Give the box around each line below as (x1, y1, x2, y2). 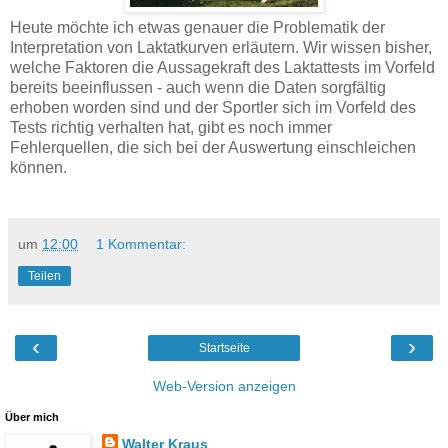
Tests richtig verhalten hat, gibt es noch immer (10, 119, 332, 137)
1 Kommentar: (96, 236, 187, 253)
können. (10, 159, 67, 177)
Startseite (198, 341, 250, 356)
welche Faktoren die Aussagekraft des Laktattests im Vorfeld (10, 59, 435, 77)
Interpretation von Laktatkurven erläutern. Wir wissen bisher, (10, 39, 432, 57)
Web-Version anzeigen (152, 378, 296, 395)
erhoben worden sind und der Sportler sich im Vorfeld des (10, 99, 416, 117)
